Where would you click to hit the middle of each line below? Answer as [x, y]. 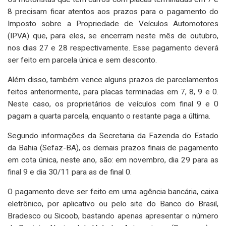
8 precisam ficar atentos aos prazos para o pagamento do [113, 11]
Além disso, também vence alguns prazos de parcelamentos [113, 79]
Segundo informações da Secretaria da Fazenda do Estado [113, 135]
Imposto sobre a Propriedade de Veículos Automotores [113, 23]
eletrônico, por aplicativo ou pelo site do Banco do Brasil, [113, 204]
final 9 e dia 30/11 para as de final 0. [70, 172]
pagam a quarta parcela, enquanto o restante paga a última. [109, 116]
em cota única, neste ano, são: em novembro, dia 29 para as [113, 160]
